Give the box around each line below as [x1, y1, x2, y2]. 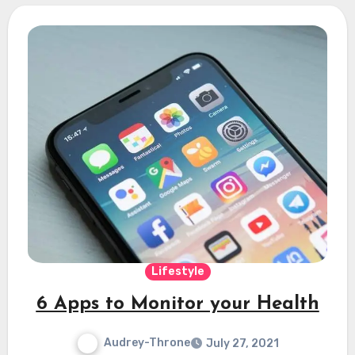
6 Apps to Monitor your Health [36, 295, 319, 315]
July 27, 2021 [205, 336, 279, 350]
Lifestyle [151, 265, 204, 279]
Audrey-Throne [103, 336, 190, 350]
